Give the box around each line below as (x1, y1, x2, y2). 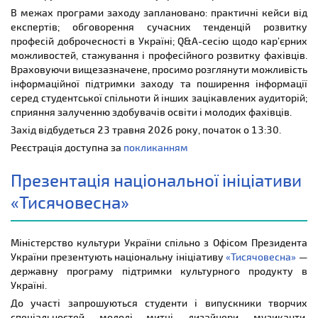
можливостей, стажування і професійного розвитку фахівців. (11, 48, 307, 61)
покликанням (124, 141, 188, 153)
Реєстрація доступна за (11, 141, 124, 153)
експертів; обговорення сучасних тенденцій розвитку (11, 20, 307, 33)
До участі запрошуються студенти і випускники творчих (11, 296, 307, 309)
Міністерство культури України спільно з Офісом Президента (11, 236, 307, 248)
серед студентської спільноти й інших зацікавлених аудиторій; (11, 91, 307, 104)
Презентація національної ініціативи (11, 169, 302, 190)
